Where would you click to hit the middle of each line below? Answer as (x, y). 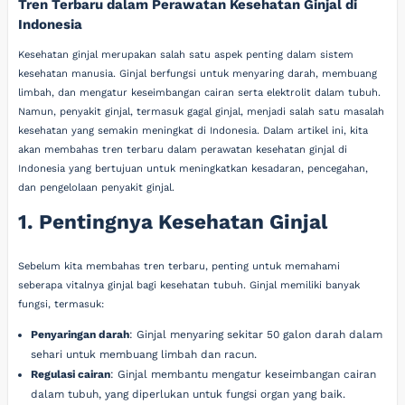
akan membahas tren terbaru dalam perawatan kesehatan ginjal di (183, 149)
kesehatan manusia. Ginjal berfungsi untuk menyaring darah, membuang (198, 73)
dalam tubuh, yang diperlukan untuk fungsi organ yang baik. (188, 394)
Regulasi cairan (70, 374)
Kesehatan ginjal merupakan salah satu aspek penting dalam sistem (186, 54)
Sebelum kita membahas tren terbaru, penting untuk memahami (179, 267)
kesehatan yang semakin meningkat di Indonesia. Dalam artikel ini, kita (193, 130)
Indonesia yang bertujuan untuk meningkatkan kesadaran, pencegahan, (193, 168)
